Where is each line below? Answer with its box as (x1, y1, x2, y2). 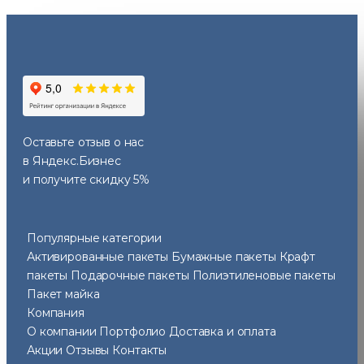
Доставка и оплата (169, 323, 276, 339)
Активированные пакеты (27, 249, 171, 264)
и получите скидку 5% (23, 171, 150, 187)
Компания (27, 305, 84, 320)
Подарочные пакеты (71, 267, 193, 283)
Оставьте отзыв (23, 134, 111, 149)
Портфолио (99, 323, 167, 339)
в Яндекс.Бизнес (23, 153, 121, 168)
